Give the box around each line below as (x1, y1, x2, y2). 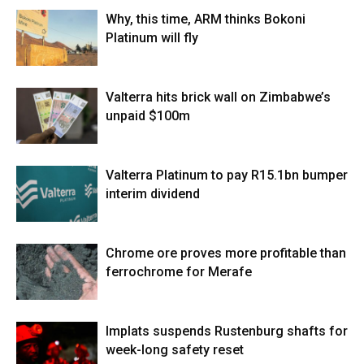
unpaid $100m (106, 108, 190, 124)
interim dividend (106, 186, 200, 202)
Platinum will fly (106, 30, 198, 46)
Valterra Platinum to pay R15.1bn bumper (106, 167, 348, 184)
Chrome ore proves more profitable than (106, 245, 346, 262)
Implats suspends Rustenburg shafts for (106, 323, 348, 340)
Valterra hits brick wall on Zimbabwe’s (106, 89, 331, 106)
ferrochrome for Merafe (106, 264, 252, 280)
